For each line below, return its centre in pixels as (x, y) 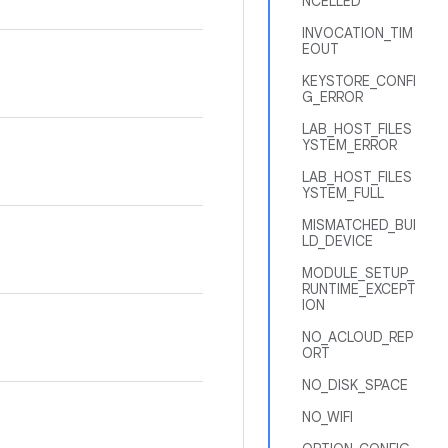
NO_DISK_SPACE (355, 385)
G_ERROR (332, 97)
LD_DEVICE (337, 241)
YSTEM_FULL (343, 193)
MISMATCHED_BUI (359, 225)
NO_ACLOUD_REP (357, 337)
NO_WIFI (327, 417)
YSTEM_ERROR (349, 145)
